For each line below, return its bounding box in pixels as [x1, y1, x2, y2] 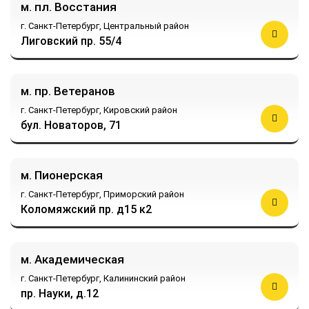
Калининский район [103, 272, 186, 283]
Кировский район [103, 104, 177, 115]
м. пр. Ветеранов [21, 83, 115, 98]
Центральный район [103, 20, 189, 31]
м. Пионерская [21, 168, 103, 182]
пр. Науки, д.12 [21, 286, 99, 300]
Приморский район [103, 188, 184, 199]
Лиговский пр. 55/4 [21, 34, 121, 48]
